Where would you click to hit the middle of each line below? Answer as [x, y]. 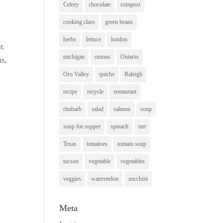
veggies [72, 178]
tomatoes [97, 144]
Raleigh [134, 74]
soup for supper [82, 126]
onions [103, 56]
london [119, 39]
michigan [74, 56]
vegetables [133, 161]
